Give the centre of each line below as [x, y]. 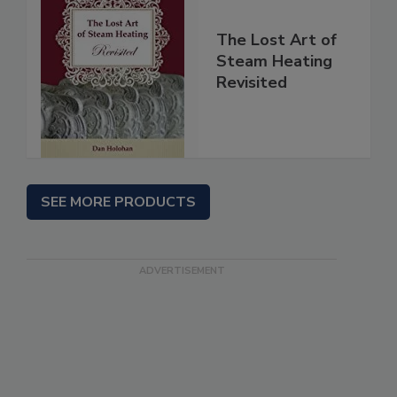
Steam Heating [274, 62]
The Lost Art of [276, 40]
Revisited [252, 83]
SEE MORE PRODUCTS [118, 202]
